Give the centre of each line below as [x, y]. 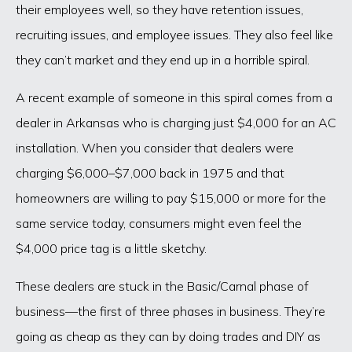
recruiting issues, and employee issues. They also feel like [174, 35]
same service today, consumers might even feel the [159, 224]
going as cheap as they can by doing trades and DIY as [168, 337]
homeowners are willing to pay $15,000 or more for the [171, 198]
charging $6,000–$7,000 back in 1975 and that [150, 173]
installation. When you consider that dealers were [155, 148]
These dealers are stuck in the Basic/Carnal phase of [162, 286]
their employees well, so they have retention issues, [159, 10]
